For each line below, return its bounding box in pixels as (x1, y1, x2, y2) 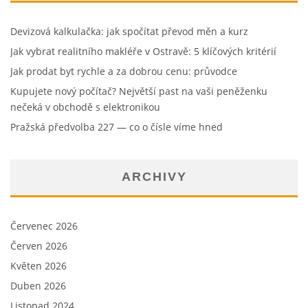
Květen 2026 (10, 259, 67, 273)
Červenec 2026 (10, 219, 78, 233)
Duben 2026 (10, 279, 66, 293)
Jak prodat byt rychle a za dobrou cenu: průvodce (10, 65, 237, 78)
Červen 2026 (10, 239, 67, 253)
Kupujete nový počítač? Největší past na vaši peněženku (10, 85, 267, 98)
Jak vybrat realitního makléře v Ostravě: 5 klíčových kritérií (10, 45, 276, 58)
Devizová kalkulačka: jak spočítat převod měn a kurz (10, 25, 248, 38)
